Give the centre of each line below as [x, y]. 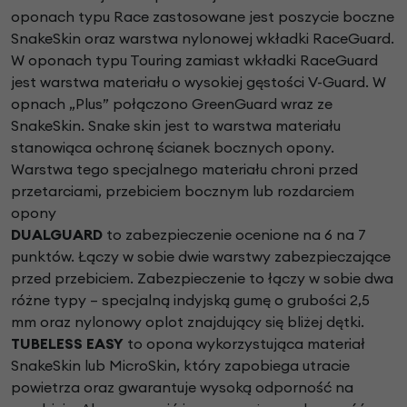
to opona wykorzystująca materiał [244, 344]
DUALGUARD [57, 235]
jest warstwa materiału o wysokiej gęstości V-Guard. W [199, 82]
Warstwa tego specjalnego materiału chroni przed [184, 169]
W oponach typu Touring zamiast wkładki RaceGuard [194, 60]
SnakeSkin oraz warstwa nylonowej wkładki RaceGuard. [203, 39]
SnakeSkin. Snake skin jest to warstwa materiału [176, 126]
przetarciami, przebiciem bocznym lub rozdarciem [183, 191]
